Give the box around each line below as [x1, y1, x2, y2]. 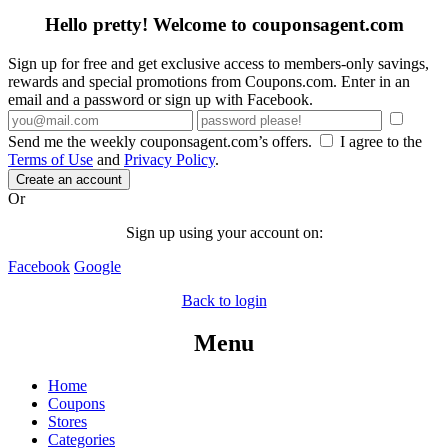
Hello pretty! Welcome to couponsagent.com [44, 14, 404, 36]
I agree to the [336, 132, 422, 150]
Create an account [16, 171, 122, 187]
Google [74, 257, 121, 275]
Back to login [181, 291, 267, 309]
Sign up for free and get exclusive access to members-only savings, [8, 54, 429, 72]
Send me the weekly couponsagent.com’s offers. [8, 132, 316, 150]
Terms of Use [8, 150, 93, 168]
